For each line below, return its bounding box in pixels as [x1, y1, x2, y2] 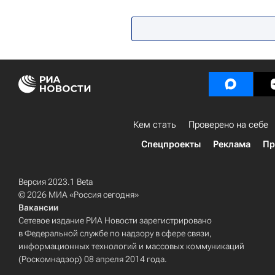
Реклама [212, 139, 250, 150]
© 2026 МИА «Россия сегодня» [18, 190, 139, 200]
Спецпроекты [141, 139, 201, 150]
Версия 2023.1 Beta [18, 177, 93, 187]
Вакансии [18, 203, 58, 213]
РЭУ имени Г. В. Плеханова [138, 4, 245, 15]
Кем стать [133, 119, 176, 131]
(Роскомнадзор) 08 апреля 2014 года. [18, 254, 167, 265]
